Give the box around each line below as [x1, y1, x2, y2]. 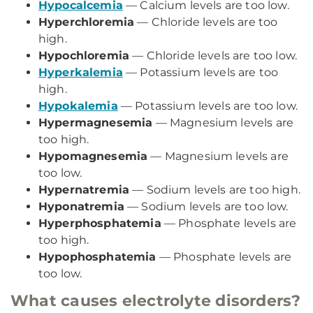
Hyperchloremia [38, 15, 135, 29]
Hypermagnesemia [38, 116, 153, 129]
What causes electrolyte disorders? [10, 291, 301, 310]
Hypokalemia [38, 99, 118, 112]
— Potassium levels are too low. [117, 99, 298, 112]
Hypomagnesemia [38, 150, 148, 163]
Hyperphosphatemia [38, 217, 161, 230]
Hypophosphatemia [38, 250, 156, 263]
